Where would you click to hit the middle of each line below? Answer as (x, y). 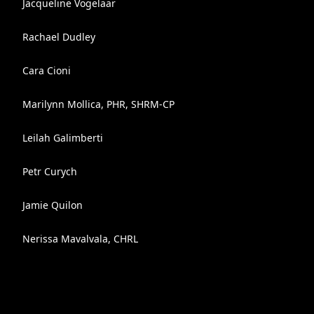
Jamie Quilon (53, 205)
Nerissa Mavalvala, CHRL (80, 239)
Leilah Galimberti (63, 138)
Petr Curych (50, 171)
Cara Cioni (47, 70)
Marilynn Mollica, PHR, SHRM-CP (98, 104)
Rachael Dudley (59, 37)
